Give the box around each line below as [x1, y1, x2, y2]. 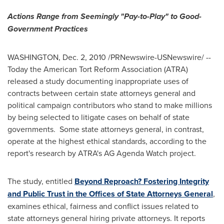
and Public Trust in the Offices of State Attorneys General [7, 188, 213, 199]
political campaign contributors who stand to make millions [7, 99, 212, 110]
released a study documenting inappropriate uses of [7, 75, 188, 86]
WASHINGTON [7, 51, 58, 62]
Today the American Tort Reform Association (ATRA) [7, 63, 188, 74]
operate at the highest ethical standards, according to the [7, 135, 206, 146]
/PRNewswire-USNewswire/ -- [106, 51, 211, 62]
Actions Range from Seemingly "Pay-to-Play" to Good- [7, 10, 201, 22]
